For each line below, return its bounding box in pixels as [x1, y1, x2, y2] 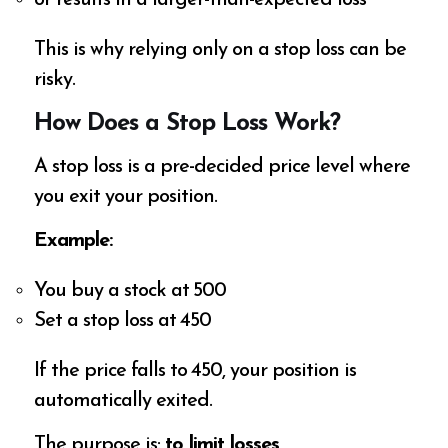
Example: [34, 230, 113, 251]
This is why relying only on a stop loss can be [34, 40, 407, 61]
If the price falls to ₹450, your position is [34, 360, 357, 381]
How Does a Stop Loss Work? [34, 112, 341, 137]
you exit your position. [34, 186, 218, 207]
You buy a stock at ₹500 [34, 280, 227, 301]
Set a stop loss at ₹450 [34, 310, 212, 331]
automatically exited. [34, 390, 213, 411]
